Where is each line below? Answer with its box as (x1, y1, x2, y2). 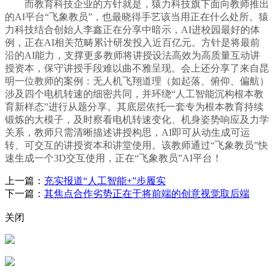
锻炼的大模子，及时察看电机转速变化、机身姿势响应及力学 (5, 114, 269, 125)
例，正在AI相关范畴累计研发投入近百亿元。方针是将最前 (5, 37, 260, 48)
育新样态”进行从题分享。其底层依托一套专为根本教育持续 (5, 102, 264, 113)
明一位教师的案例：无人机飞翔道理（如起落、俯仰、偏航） (5, 76, 269, 87)
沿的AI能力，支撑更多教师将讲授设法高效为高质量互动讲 (5, 50, 260, 61)
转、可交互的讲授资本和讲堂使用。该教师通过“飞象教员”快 (5, 140, 268, 151)
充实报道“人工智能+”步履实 (44, 176, 166, 187)
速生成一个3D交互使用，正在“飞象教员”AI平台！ (5, 153, 222, 164)
